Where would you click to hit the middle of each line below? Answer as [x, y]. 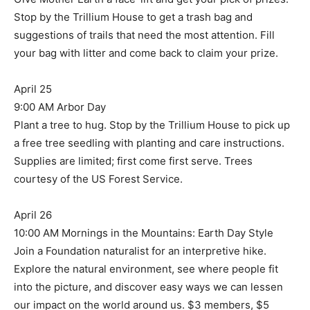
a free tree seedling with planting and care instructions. [149, 143]
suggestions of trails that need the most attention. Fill [144, 35]
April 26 [33, 215]
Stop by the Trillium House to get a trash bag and [133, 17]
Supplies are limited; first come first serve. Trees [133, 161]
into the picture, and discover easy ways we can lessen [148, 287]
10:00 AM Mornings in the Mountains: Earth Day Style [144, 233]
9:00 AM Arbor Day [60, 107]
